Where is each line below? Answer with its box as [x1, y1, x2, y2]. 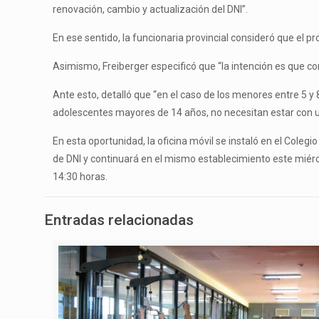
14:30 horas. [53, 170, 108, 182]
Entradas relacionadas [44, 211, 194, 229]
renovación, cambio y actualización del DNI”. [53, 3, 249, 15]
